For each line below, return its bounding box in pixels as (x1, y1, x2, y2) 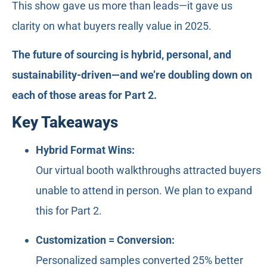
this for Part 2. (36, 204, 102, 218)
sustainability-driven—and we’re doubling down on (12, 68, 252, 81)
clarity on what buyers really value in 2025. (12, 19, 212, 32)
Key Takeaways (12, 113, 118, 132)
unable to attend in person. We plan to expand (36, 184, 252, 197)
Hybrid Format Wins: (36, 144, 135, 157)
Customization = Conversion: (36, 233, 175, 246)
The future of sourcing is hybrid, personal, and (12, 48, 231, 61)
